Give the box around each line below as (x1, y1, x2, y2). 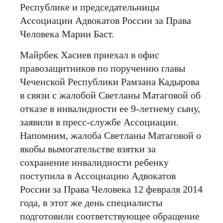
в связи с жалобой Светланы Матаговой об (20, 89, 201, 101)
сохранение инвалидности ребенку (20, 156, 169, 168)
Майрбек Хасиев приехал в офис (20, 49, 159, 60)
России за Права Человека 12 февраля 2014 (20, 183, 203, 195)
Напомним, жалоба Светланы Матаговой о (20, 129, 201, 141)
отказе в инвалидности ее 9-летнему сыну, (20, 103, 200, 114)
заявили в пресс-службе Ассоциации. (20, 116, 179, 127)
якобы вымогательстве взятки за (20, 143, 156, 154)
